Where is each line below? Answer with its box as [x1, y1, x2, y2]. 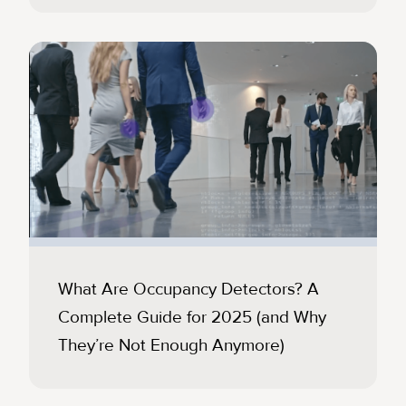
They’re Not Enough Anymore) [58, 333, 285, 356]
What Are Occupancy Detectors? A [58, 277, 319, 300]
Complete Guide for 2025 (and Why [58, 305, 326, 328]
